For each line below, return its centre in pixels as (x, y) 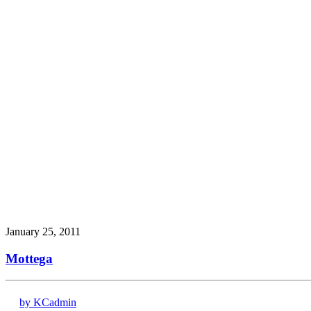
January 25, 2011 (43, 232)
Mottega (29, 259)
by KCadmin (48, 302)
